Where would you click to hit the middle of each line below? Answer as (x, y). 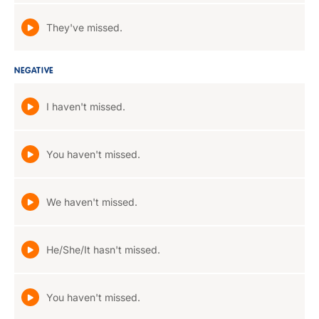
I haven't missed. (86, 106)
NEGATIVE (34, 71)
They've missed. (84, 27)
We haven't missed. (92, 202)
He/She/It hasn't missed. (103, 250)
